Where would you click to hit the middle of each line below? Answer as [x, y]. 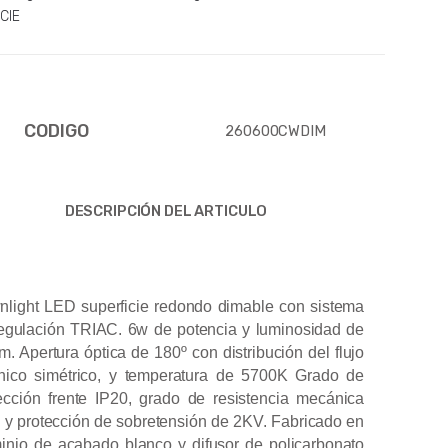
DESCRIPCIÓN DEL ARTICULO [166, 210]
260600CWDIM [275, 130]
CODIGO [56, 130]
